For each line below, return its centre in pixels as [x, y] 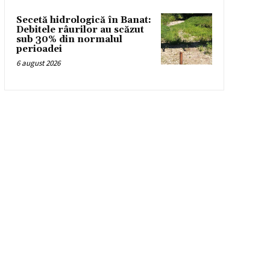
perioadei [39, 49]
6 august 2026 [38, 63]
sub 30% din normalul [69, 40]
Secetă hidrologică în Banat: [83, 20]
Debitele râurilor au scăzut [80, 30]
